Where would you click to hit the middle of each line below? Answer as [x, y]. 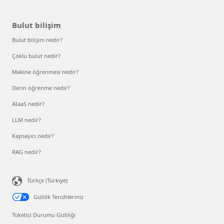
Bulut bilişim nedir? [37, 40]
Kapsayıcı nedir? [33, 136]
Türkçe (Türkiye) [47, 180]
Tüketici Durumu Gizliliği [44, 215]
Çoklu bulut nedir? [36, 56]
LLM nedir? [26, 120]
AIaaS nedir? [28, 104]
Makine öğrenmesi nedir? [45, 72]
